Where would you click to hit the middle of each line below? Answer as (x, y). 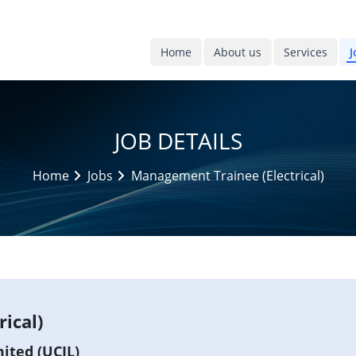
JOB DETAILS (178, 141)
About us (238, 52)
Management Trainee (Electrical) (227, 176)
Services (306, 52)
